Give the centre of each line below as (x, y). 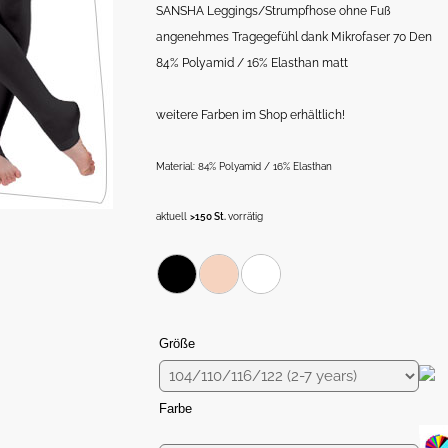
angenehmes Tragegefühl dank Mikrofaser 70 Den (293, 37)
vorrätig (245, 216)
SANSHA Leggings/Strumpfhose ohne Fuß (273, 11)
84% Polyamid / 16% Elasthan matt (251, 63)
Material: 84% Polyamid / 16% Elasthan (243, 166)
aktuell (172, 216)
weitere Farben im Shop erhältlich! (250, 115)
